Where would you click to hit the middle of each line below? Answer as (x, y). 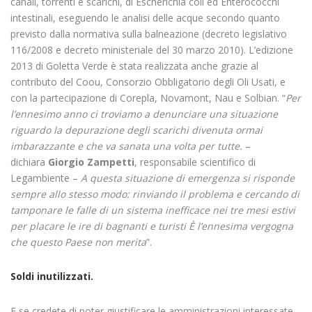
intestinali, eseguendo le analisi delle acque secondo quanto (145, 18)
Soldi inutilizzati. (52, 276)
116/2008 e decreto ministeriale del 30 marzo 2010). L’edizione (152, 50)
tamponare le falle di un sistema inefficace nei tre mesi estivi (153, 210)
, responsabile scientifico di (195, 162)
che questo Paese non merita (78, 242)
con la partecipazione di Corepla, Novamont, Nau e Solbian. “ (148, 98)
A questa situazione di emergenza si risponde (188, 178)
